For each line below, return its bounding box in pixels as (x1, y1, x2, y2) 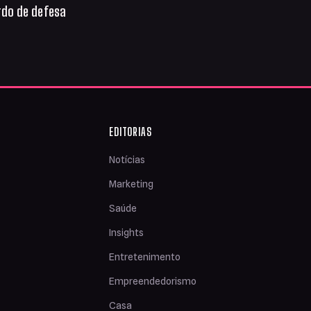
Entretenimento (109, 251, 181, 263)
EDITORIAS (109, 125, 152, 139)
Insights (109, 227, 144, 239)
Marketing (109, 178, 154, 190)
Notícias (109, 154, 146, 166)
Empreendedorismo (109, 276, 197, 287)
